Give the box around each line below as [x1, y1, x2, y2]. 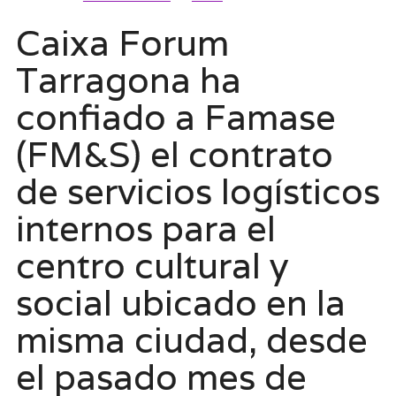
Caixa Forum [15, 19, 229, 65]
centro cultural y [15, 242, 288, 288]
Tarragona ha [15, 57, 241, 103]
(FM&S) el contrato [15, 131, 333, 177]
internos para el [15, 205, 276, 251]
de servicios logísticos [15, 168, 380, 214]
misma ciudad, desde [15, 316, 368, 362]
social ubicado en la [15, 279, 346, 325]
